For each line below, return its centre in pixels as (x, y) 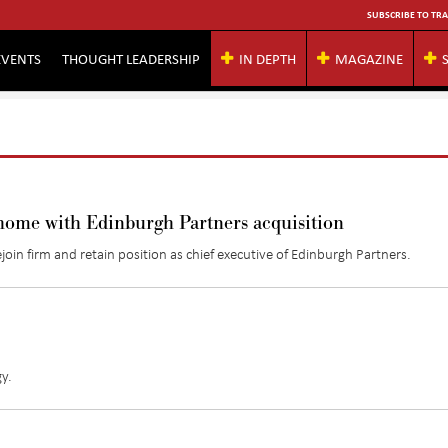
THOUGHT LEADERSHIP (131, 58)
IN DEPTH (267, 58)
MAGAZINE (369, 58)
